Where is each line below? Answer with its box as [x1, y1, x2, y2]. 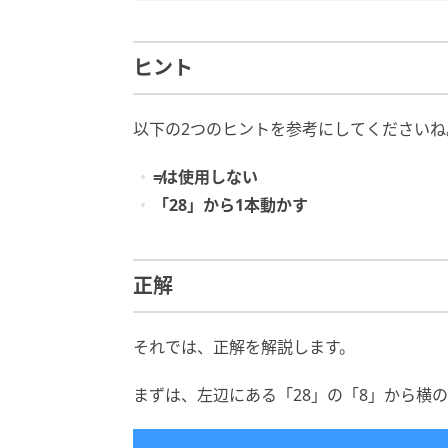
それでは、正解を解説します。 [133, 335, 355, 358]
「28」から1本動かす [153, 193, 308, 216]
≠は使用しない [153, 165, 258, 188]
